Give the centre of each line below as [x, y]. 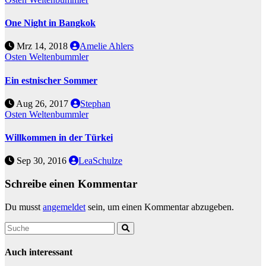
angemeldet [64, 207]
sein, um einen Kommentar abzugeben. [160, 207]
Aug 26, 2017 [42, 103]
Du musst [24, 207]
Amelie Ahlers [107, 46]
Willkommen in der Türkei [59, 138]
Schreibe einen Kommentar [71, 184]
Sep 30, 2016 [42, 161]
